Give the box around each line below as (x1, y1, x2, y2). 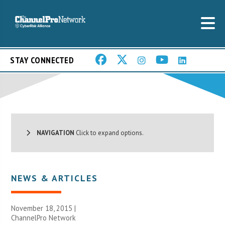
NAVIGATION (30, 128, 75, 137)
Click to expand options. (74, 128, 144, 137)
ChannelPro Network (11, 212, 76, 222)
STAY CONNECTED (10, 54, 74, 66)
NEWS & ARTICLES (11, 172, 98, 184)
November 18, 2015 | (11, 203, 76, 213)
